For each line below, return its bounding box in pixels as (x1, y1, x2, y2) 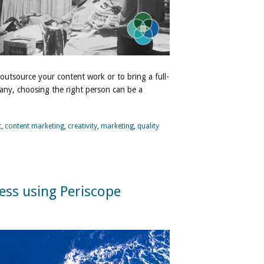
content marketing (5, 122, 64, 130)
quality (137, 122, 159, 130)
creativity (68, 122, 97, 130)
